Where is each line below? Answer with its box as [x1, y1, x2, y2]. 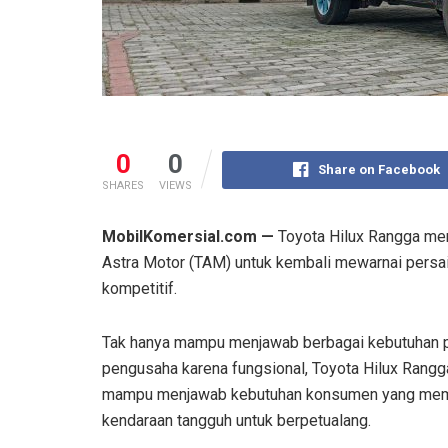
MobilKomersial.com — [102, 226, 274, 246]
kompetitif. [102, 278, 177, 298]
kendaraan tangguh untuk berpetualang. [102, 410, 371, 430]
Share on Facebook [317, 161, 440, 177]
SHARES [102, 178, 144, 192]
